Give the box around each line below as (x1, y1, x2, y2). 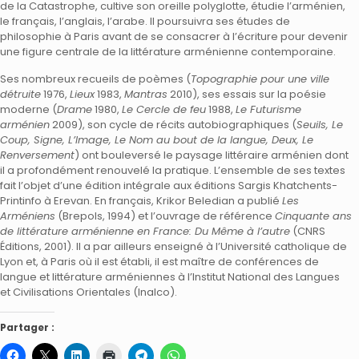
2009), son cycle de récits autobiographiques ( (50, 117, 296, 132)
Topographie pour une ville (191, 71, 329, 87)
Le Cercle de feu (122, 102, 206, 117)
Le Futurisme (236, 102, 301, 117)
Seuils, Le (296, 117, 343, 132)
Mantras (124, 87, 167, 102)
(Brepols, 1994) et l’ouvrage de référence (55, 208, 275, 224)
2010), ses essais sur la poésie (167, 87, 326, 102)
